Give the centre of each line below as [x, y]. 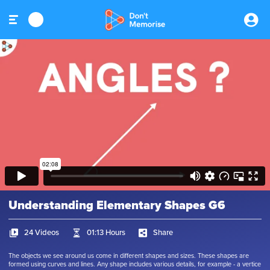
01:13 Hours [106, 232]
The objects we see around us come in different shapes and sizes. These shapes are [129, 256]
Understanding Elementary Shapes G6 [117, 206]
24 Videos [42, 232]
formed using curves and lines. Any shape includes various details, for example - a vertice [135, 264]
